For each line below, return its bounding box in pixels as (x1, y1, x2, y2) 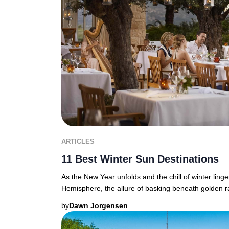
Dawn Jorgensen (69, 201, 128, 210)
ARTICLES (61, 138, 95, 146)
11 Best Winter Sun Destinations (61, 153, 219, 165)
